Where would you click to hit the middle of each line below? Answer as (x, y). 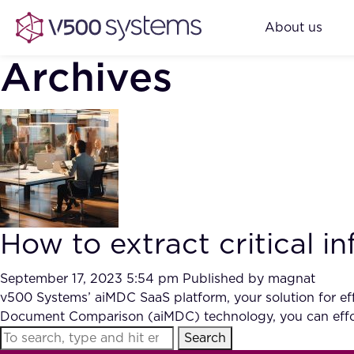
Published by (225, 279)
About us (294, 27)
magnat (292, 279)
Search (205, 338)
